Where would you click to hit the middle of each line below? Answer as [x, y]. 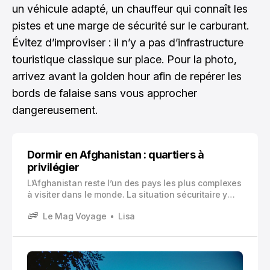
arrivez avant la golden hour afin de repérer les [127, 76]
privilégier [53, 167]
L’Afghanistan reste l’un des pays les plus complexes [134, 183]
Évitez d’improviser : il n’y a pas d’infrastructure [128, 42]
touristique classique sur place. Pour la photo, [124, 59]
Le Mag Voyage [75, 216]
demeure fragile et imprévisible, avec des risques [128, 206]
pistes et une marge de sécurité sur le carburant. [130, 26]
